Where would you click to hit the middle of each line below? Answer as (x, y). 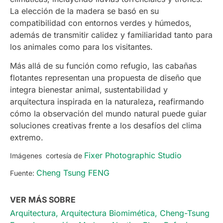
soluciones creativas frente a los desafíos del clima (106, 126)
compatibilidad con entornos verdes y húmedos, (101, 23)
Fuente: (23, 173)
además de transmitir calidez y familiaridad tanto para (111, 35)
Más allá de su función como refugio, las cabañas (103, 66)
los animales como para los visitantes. (81, 47)
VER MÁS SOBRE (43, 199)
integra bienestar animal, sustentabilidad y (89, 90)
